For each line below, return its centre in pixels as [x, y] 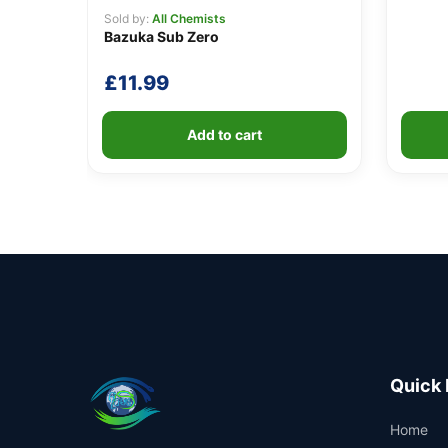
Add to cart [224, 135]
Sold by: [128, 19]
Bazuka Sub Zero [161, 37]
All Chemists [189, 19]
